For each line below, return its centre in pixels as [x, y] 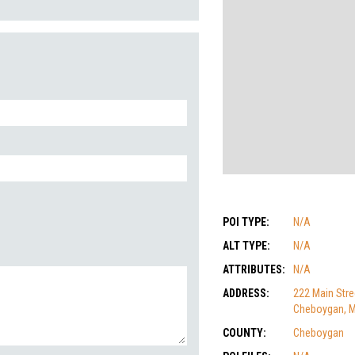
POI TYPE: [246, 222]
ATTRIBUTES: [254, 269]
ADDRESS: [246, 293]
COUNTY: [244, 333]
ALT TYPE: [246, 246]
